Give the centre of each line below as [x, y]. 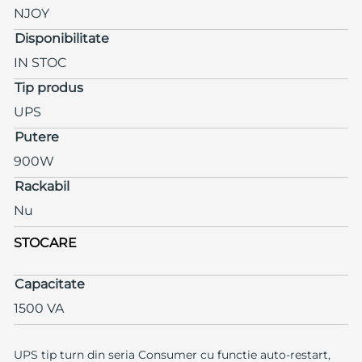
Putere [36, 137]
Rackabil [42, 187]
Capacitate [49, 284]
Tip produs [48, 88]
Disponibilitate [61, 39]
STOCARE [45, 243]
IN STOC [40, 63]
